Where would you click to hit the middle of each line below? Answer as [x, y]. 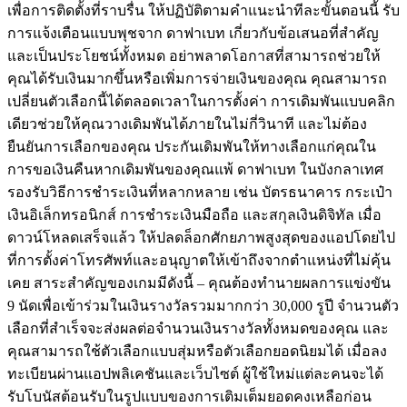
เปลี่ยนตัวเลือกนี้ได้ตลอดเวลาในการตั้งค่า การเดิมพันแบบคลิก [201, 102]
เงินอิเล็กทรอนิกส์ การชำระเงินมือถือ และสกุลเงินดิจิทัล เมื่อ [194, 215]
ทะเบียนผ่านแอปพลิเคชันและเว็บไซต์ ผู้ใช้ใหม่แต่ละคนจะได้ [195, 374]
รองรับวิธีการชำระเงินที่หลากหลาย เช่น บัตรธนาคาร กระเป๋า [200, 193]
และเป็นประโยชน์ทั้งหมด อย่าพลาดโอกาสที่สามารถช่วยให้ [194, 56]
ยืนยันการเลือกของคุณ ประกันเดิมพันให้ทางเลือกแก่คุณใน [192, 147]
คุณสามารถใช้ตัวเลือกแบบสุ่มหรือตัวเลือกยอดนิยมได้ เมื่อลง [197, 352]
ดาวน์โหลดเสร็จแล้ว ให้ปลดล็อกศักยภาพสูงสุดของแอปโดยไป [201, 238]
